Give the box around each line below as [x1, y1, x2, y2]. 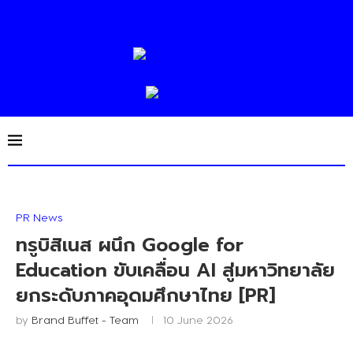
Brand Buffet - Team [32, 313, 139, 326]
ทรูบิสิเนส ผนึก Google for [16, 231, 243, 259]
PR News [16, 210, 62, 224]
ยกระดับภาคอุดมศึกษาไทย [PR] [16, 281, 276, 310]
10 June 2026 [163, 313, 233, 326]
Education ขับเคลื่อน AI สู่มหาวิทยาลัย [16, 256, 335, 284]
